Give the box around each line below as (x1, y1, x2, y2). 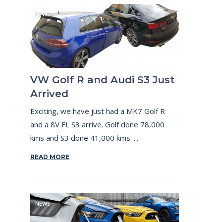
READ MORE (30, 153, 69, 161)
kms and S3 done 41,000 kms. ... (30, 133, 138, 143)
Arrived (30, 88, 68, 100)
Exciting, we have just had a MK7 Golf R (30, 106, 165, 116)
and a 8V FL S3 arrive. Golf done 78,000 (30, 119, 165, 129)
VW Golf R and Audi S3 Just (30, 74, 175, 86)
